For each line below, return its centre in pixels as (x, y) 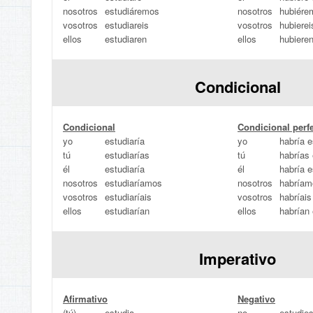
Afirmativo (85, 299)
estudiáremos (132, 11)
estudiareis (127, 25)
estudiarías (127, 155)
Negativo (256, 299)
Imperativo (238, 259)
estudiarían (127, 211)
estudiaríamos (133, 183)
